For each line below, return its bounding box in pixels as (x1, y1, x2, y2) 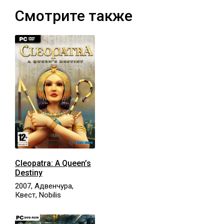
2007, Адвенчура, (15, 181, 73, 191)
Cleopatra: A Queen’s (15, 158, 91, 168)
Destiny (15, 168, 42, 178)
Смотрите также (15, 7, 132, 25)
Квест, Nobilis (15, 190, 61, 200)
